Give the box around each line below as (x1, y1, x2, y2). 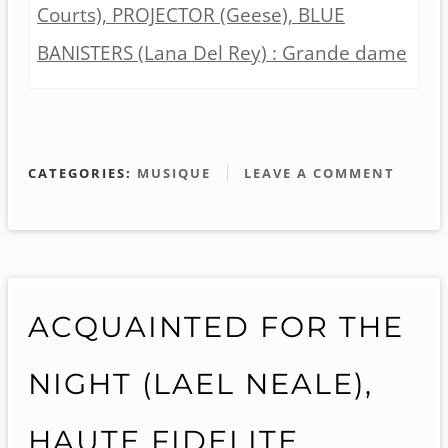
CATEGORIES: (28, 163, 137, 182)
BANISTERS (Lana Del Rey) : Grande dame (37, 39, 407, 66)
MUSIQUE (137, 163, 211, 182)
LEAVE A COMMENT (244, 163, 395, 182)
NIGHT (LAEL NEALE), (28, 365, 373, 401)
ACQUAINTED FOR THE (28, 308, 404, 344)
